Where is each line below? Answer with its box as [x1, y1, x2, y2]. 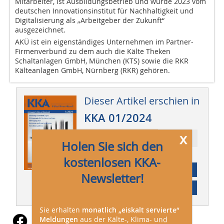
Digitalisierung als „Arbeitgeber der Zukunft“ [15, 15, 164, 25]
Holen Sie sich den [61, 138, 163, 154]
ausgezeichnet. [15, 25, 65, 35]
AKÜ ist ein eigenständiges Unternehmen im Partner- [15, 37, 193, 47]
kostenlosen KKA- [63, 154, 160, 170]
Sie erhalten [39, 204, 82, 214]
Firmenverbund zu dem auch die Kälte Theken [15, 46, 170, 56]
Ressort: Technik [119, 134, 162, 142]
